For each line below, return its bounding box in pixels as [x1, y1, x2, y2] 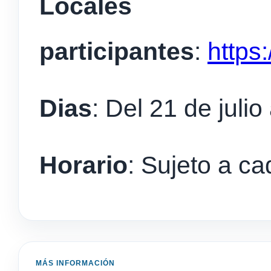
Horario [39, 151, 128, 180]
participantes [39, 38, 194, 66]
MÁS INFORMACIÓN [36, 259, 115, 268]
